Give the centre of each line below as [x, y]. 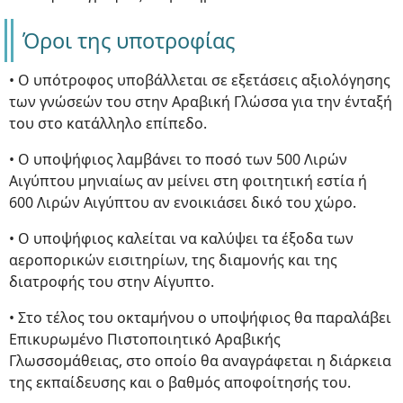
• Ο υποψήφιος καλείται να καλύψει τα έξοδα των [181, 238]
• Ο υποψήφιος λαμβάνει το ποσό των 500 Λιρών [178, 159]
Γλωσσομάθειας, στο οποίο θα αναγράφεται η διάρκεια [200, 361]
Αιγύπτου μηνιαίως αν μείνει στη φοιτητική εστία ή [188, 181]
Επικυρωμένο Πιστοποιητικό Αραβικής [145, 339]
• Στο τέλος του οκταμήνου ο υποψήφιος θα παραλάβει [200, 318]
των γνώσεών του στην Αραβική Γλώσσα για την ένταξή [201, 102]
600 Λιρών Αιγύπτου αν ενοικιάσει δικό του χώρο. [183, 202]
